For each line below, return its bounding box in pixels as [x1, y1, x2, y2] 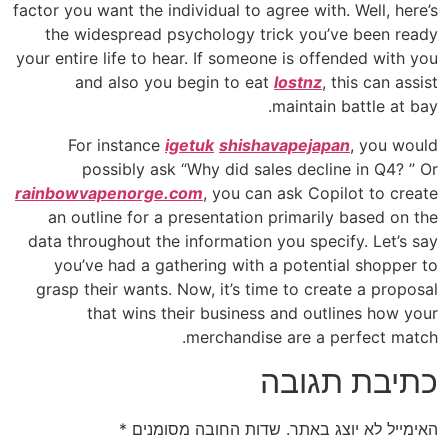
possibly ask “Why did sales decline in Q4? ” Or [82, 158, 438, 179]
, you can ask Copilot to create [203, 182, 438, 203]
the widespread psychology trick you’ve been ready [45, 24, 438, 45]
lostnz [274, 72, 322, 93]
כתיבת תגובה [260, 362, 438, 402]
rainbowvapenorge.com [15, 182, 203, 203]
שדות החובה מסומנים [127, 419, 281, 440]
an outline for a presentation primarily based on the [48, 206, 438, 227]
